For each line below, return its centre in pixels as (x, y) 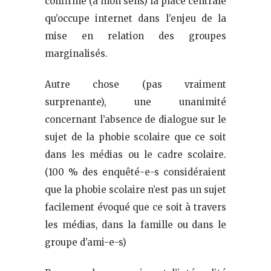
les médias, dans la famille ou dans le (135, 224)
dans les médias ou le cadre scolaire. (135, 154)
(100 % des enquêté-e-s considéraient (135, 172)
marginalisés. (76, 53)
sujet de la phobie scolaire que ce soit (135, 137)
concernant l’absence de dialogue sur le (135, 119)
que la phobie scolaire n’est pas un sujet (135, 189)
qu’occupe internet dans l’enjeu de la (135, 18)
